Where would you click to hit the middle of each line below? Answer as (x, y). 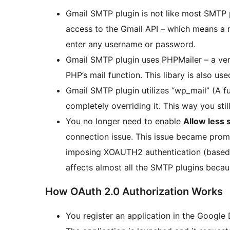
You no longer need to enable (124, 121)
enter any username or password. (131, 44)
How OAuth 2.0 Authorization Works (134, 192)
